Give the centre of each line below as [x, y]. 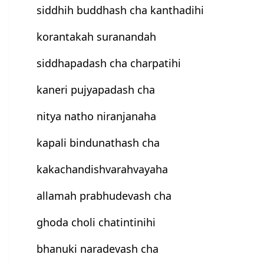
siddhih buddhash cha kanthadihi [121, 10]
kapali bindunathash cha [98, 143]
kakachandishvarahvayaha [103, 169]
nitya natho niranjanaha [97, 116]
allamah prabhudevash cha [104, 196]
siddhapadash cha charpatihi [109, 63]
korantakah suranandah [97, 37]
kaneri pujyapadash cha [96, 90]
